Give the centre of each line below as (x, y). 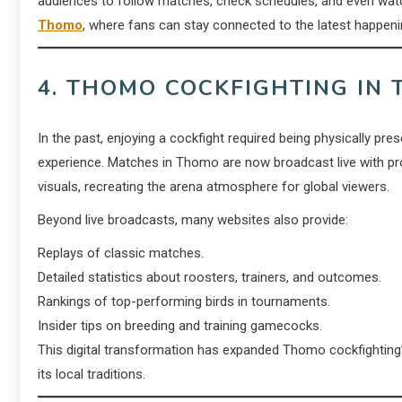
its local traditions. (92, 374)
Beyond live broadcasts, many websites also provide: (193, 220)
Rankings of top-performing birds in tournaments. (184, 301)
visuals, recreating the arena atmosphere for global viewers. (214, 187)
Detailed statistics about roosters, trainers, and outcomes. (210, 277)
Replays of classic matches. (121, 253)
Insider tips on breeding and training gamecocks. (180, 326)
